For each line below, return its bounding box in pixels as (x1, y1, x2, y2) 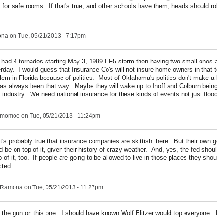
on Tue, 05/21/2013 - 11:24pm (20, 112, 100, 119)
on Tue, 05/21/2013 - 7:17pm (8, 32, 86, 39)
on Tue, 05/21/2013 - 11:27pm (23, 184, 103, 191)
